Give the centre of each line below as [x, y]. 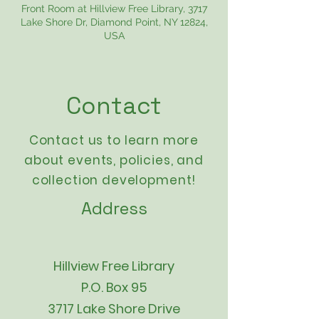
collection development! [114, 180]
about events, [72, 160]
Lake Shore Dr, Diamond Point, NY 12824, [114, 22]
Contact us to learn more [114, 140]
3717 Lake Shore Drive [114, 309]
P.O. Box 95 [114, 287]
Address [114, 208]
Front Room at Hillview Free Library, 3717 [114, 9]
